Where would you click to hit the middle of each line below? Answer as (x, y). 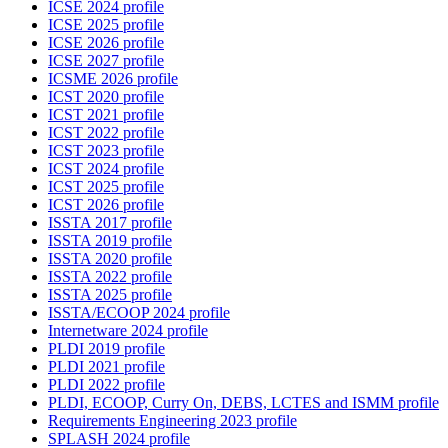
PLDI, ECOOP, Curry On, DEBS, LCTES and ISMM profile (243, 403)
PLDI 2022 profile (106, 385)
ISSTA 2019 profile (110, 241)
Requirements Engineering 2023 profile (172, 421)
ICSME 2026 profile (113, 79)
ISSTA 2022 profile (110, 277)
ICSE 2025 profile (106, 25)
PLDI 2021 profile (106, 367)
